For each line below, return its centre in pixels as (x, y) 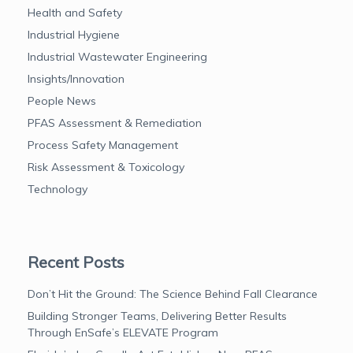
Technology (58, 189)
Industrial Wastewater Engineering (117, 56)
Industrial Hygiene (74, 34)
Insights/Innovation (76, 78)
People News (62, 100)
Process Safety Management (103, 145)
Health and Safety (75, 12)
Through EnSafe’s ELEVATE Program (123, 332)
